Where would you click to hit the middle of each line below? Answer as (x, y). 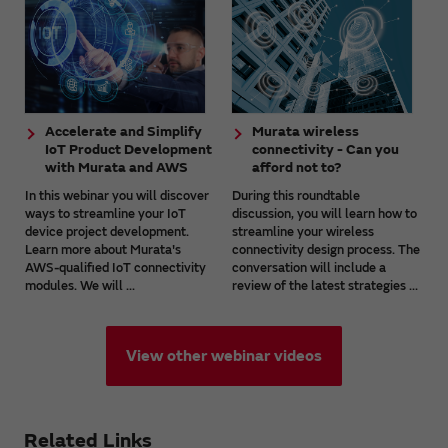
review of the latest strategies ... (325, 285)
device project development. (107, 231)
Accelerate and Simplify (123, 131)
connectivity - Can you (326, 149)
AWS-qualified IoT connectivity (115, 267)
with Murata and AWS (116, 167)
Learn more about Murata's (103, 249)
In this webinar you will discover (117, 195)
